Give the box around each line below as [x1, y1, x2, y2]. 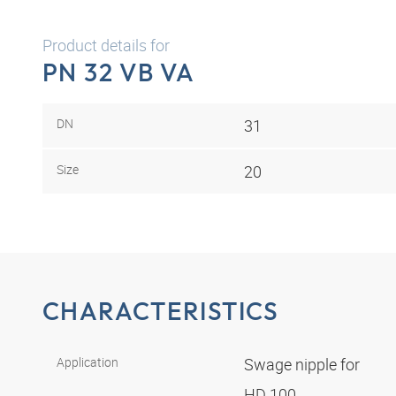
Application [57, 354, 118, 371]
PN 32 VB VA [42, 57, 195, 88]
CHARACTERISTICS [42, 295, 279, 327]
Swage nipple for [244, 354, 363, 376]
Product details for [42, 34, 170, 56]
